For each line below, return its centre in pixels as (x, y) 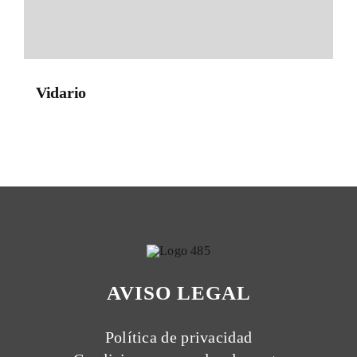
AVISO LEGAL (178, 292)
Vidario (61, 93)
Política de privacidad (178, 337)
